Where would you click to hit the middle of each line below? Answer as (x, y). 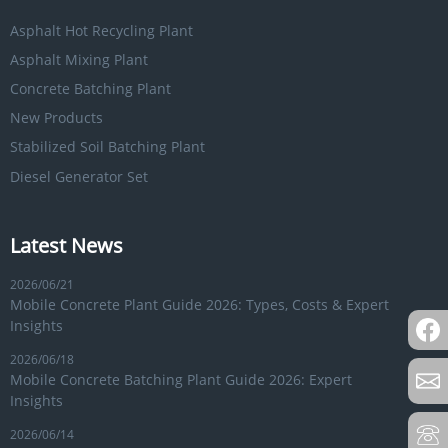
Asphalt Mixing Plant (79, 59)
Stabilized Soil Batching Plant (107, 147)
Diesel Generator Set (79, 176)
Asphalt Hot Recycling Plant (101, 30)
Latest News (66, 245)
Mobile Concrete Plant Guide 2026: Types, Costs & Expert (199, 304)
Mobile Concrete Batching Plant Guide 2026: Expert (181, 379)
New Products (56, 118)
